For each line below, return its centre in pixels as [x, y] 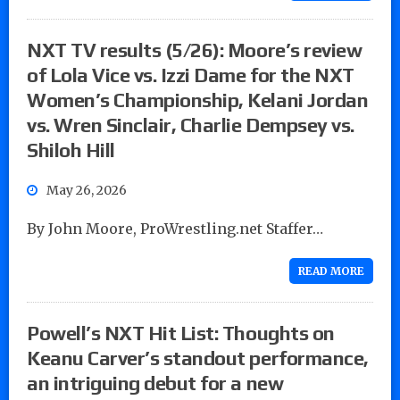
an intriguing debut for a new [155, 383]
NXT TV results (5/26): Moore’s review [195, 50]
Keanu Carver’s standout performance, [198, 358]
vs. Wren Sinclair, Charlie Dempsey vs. [191, 125]
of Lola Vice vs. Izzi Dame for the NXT [191, 75]
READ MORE [331, 271]
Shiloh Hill [73, 150]
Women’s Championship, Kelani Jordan [198, 100]
